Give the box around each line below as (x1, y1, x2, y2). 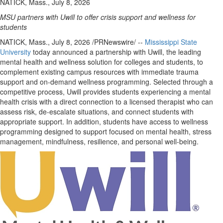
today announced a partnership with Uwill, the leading (31, 47, 201, 57)
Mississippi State (145, 37, 197, 47)
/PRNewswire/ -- (90, 37, 145, 47)
